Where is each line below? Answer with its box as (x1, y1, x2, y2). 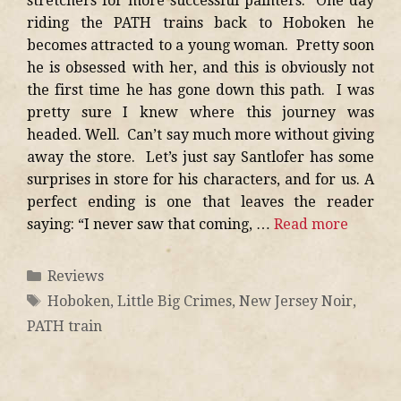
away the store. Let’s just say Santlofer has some (27, 148, 374, 166)
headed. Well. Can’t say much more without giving (27, 125, 374, 143)
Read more (274, 215, 348, 233)
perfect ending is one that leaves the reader (27, 192, 374, 210)
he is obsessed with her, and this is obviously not (27, 58, 374, 76)
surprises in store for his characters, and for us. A (27, 170, 374, 188)
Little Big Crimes (116, 292, 232, 310)
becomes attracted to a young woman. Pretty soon (27, 36, 374, 54)
